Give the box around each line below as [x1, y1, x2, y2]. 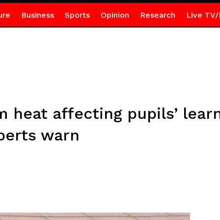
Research [139, 10, 175, 20]
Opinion [100, 10, 129, 20]
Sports [64, 10, 90, 20]
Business [21, 10, 54, 20]
